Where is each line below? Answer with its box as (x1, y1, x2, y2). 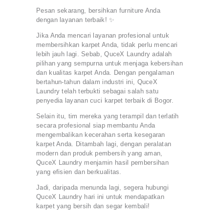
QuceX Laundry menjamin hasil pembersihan (36, 158, 169, 166)
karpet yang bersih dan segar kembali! (36, 202, 150, 210)
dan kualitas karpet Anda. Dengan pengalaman (36, 68, 174, 76)
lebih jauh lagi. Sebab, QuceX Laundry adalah (36, 50, 172, 58)
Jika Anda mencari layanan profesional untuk (36, 31, 169, 39)
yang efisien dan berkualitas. (36, 168, 122, 175)
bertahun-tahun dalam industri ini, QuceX (36, 78, 158, 86)
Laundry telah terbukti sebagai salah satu (36, 87, 159, 95)
